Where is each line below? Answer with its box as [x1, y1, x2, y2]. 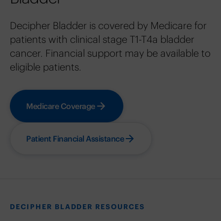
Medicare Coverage [26, 101, 95, 111]
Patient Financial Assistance [26, 134, 124, 144]
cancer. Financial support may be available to [10, 47, 211, 60]
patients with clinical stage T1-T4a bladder [10, 33, 194, 46]
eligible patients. [10, 61, 81, 74]
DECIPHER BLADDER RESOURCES [10, 202, 145, 212]
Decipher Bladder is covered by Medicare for [10, 19, 207, 32]
